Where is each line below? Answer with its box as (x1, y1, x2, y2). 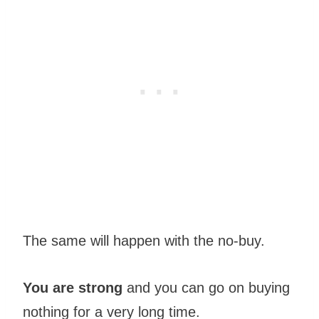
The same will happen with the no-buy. (23, 233, 265, 249)
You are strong (23, 280, 122, 296)
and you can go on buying (122, 280, 290, 296)
